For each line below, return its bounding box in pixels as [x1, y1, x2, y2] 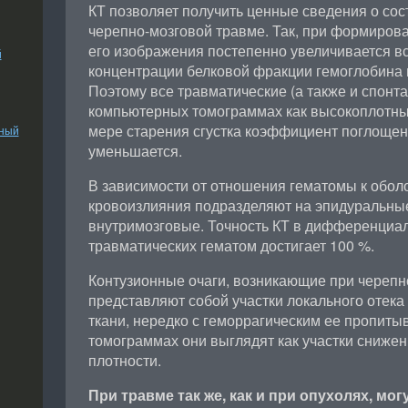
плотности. [87, 350, 161, 371]
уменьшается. [87, 140, 182, 161]
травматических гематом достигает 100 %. [87, 235, 374, 256]
